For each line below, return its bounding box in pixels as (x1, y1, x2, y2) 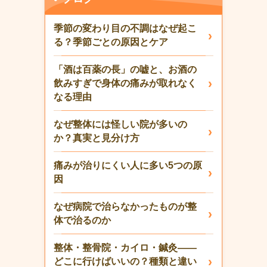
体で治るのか (54, 215, 111, 225)
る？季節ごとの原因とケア (54, 36, 168, 47)
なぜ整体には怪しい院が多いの (54, 119, 187, 129)
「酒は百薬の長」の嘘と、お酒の (54, 64, 197, 74)
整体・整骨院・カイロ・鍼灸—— (54, 242, 197, 253)
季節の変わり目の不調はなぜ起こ (54, 23, 197, 33)
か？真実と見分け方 (54, 132, 139, 143)
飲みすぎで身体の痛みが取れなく (54, 77, 197, 88)
